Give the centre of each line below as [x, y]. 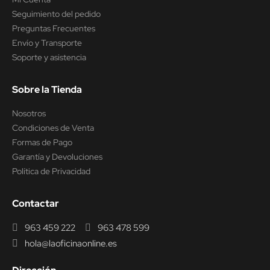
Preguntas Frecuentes [54, 29]
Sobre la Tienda [47, 90]
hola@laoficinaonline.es [71, 244]
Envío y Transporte [47, 43]
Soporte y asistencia [49, 58]
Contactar [36, 204]
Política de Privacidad [51, 171]
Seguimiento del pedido [56, 14]
